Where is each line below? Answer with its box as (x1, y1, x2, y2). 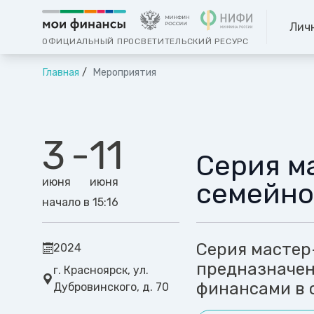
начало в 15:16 (42, 196, 118, 210)
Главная (42, 67, 79, 79)
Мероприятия (90, 67, 156, 79)
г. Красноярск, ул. (53, 264, 149, 278)
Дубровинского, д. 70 (53, 280, 169, 294)
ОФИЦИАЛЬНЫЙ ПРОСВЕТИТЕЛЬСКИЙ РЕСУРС (42, 36, 249, 47)
